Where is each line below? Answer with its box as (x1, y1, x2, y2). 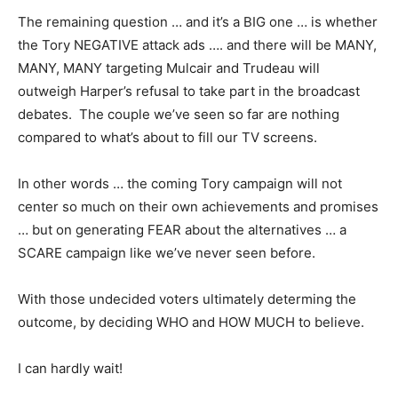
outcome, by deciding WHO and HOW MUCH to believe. (18, 314, 364, 330)
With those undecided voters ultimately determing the (18, 291, 356, 307)
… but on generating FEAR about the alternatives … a (18, 221, 346, 238)
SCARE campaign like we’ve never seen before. (18, 244, 315, 261)
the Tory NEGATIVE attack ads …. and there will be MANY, (18, 36, 377, 53)
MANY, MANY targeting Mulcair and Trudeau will (18, 60, 320, 76)
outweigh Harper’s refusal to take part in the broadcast (18, 83, 360, 99)
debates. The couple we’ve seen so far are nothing (18, 106, 339, 123)
